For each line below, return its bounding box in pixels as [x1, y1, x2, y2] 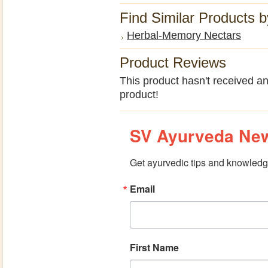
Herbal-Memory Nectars [127, 29, 241, 41]
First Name [129, 240, 179, 254]
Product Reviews [120, 54, 226, 71]
